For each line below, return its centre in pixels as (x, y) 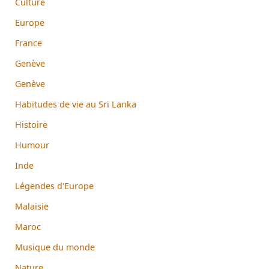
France (29, 43)
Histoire (31, 124)
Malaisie (32, 206)
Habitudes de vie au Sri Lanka (76, 104)
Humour (32, 145)
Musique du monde (55, 247)
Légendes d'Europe (54, 186)
